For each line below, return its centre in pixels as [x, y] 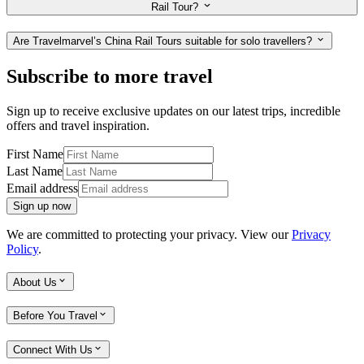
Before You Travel [55, 316]
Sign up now [42, 206]
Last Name [35, 171]
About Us [35, 282]
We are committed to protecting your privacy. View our [149, 234]
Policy [22, 249]
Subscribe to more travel [110, 76]
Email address [42, 188]
